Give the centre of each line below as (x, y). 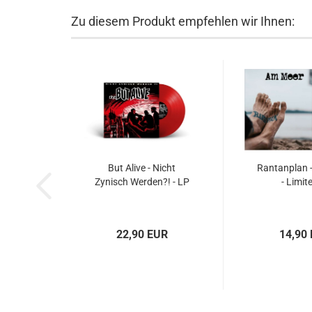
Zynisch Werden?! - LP (142, 182)
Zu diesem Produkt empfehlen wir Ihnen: (183, 21)
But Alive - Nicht (142, 168)
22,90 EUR (142, 234)
